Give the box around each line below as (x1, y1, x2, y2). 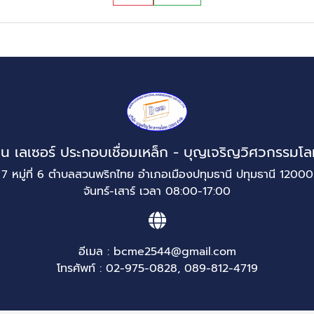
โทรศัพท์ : (56, 260, 106, 277)
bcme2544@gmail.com (113, 243, 236, 260)
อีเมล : (78, 243, 114, 260)
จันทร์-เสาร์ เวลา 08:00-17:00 (83, 183, 231, 200)
